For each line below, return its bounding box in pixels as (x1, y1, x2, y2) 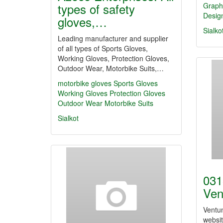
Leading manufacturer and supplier (58, 33, 168, 43)
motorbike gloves (58, 78, 111, 88)
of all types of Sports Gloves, (58, 43, 148, 53)
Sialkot (58, 113, 79, 123)
